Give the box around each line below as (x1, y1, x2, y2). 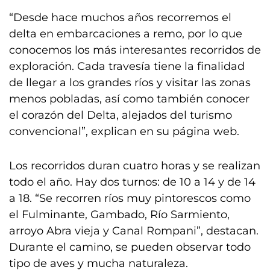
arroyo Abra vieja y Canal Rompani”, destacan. (9, 224, 259, 237)
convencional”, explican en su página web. (9, 125, 239, 138)
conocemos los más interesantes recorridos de (9, 43, 261, 57)
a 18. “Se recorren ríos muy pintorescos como (9, 192, 251, 205)
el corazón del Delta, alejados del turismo (9, 108, 232, 122)
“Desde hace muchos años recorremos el (9, 11, 231, 24)
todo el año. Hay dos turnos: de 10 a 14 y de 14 (9, 175, 256, 189)
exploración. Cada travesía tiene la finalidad (9, 60, 245, 73)
